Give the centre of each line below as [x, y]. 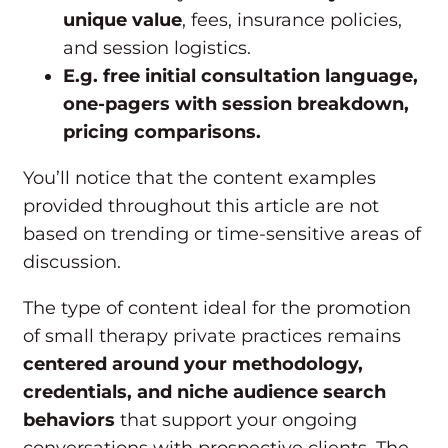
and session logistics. [157, 48]
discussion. [72, 262]
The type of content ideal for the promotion [217, 308]
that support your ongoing [238, 420]
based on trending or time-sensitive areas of [222, 234]
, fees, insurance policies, [292, 20]
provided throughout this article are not [201, 206]
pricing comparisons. [162, 132]
